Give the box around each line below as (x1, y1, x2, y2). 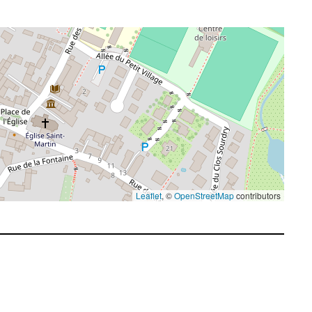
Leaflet (136, 189, 162, 202)
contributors (234, 189, 281, 202)
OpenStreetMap (174, 189, 234, 202)
